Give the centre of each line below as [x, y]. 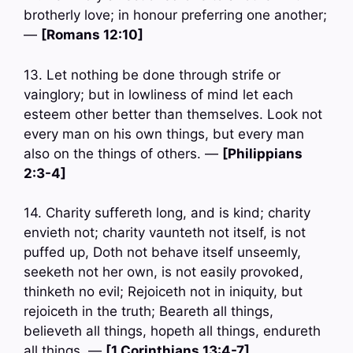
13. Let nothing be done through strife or [152, 74]
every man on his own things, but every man [164, 134]
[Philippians [262, 153]
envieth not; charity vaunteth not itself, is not [165, 233]
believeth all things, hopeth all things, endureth [172, 331]
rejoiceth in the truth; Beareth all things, [149, 312]
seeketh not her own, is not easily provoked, [163, 272]
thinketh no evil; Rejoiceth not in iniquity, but [163, 292]
